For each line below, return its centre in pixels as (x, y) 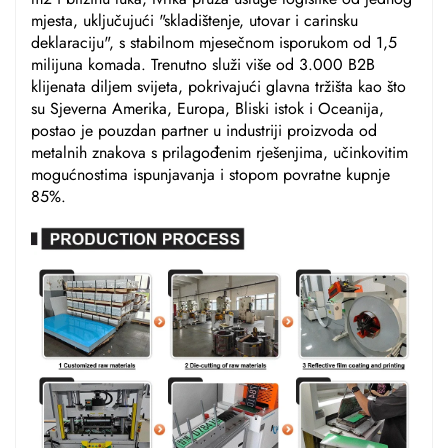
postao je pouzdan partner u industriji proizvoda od (204, 131)
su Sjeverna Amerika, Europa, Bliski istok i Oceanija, (207, 109)
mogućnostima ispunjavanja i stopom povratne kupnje (210, 175)
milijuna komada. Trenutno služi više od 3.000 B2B (203, 65)
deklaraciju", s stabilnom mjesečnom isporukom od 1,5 (214, 43)
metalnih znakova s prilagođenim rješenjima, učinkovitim (219, 153)
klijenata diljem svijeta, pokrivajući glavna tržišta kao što (218, 87)
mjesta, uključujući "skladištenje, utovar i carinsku (194, 21)
